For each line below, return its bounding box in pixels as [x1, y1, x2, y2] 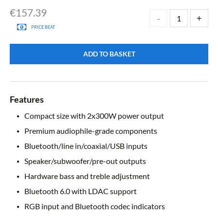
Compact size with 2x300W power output [24, 111, 164, 121]
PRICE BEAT [31, 24, 55, 30]
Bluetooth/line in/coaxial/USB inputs [24, 141, 147, 151]
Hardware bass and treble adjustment [24, 171, 150, 181]
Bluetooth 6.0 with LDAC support [24, 186, 137, 196]
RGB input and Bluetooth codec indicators [24, 201, 165, 211]
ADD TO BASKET [83, 50, 135, 58]
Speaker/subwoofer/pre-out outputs [24, 156, 146, 166]
